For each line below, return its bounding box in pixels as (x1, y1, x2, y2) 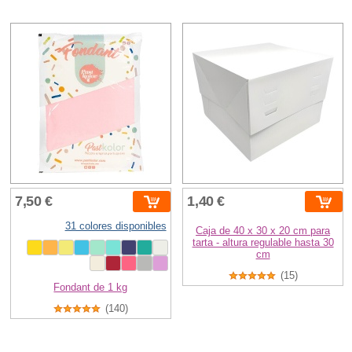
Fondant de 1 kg (53, 280, 128, 293)
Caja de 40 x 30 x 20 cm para (196, 224, 331, 236)
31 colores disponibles (64, 219, 167, 232)
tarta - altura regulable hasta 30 (192, 236, 334, 248)
